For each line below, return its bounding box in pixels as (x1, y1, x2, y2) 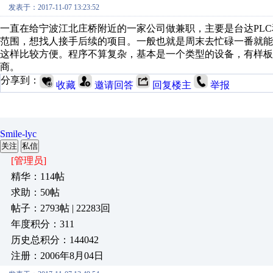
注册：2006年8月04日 (11, 250, 104, 261)
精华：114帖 (11, 171, 65, 182)
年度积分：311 (11, 219, 74, 229)
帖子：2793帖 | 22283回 (11, 203, 110, 213)
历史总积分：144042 (11, 235, 99, 245)
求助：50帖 (11, 187, 60, 197)
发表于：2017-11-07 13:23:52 (9, 3, 99, 12)
